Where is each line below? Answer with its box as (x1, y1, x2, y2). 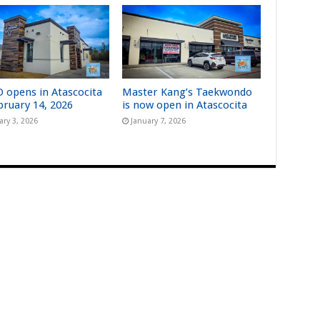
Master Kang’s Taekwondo (122, 86, 253, 99)
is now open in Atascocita (122, 99, 248, 111)
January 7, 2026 (131, 116, 186, 126)
